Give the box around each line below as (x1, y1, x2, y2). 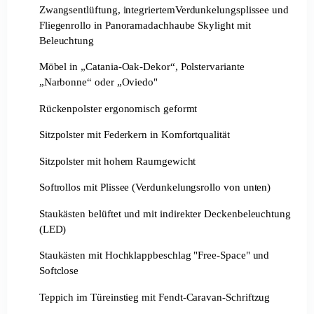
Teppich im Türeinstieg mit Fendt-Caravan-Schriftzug (39, 290, 271, 303)
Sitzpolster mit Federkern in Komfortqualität (39, 128, 230, 140)
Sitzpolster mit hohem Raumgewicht (39, 154, 196, 167)
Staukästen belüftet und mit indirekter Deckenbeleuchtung (39, 207, 291, 219)
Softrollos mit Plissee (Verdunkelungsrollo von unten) (39, 181, 271, 193)
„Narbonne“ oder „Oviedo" (39, 75, 158, 88)
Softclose (39, 264, 79, 276)
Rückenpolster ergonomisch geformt (39, 102, 198, 114)
